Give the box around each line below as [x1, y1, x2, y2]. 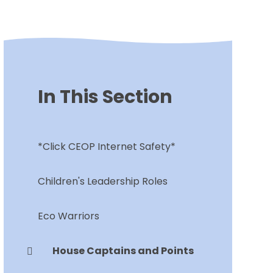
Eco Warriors [37, 209, 99, 224]
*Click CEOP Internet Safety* [37, 140, 175, 154]
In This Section [37, 84, 172, 110]
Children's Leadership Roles [37, 174, 168, 189]
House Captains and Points [52, 244, 194, 258]
